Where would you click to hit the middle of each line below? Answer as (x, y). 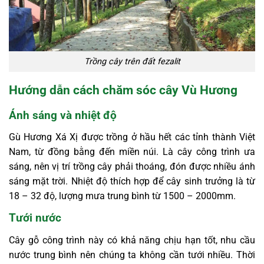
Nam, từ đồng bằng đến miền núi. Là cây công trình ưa (132, 152)
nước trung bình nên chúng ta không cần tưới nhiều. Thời (132, 255)
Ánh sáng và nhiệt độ (63, 115)
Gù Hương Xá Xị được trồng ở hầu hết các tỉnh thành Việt (132, 137)
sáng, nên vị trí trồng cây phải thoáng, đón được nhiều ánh (132, 167)
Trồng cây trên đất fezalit (132, 62)
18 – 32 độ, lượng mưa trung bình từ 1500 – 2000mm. (122, 196)
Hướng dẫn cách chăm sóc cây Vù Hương (123, 90)
